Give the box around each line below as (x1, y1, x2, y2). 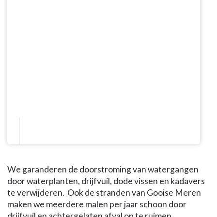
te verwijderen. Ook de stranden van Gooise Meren (7, 187, 201, 198)
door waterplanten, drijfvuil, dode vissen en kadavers (7, 176, 205, 186)
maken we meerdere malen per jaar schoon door (7, 199, 186, 210)
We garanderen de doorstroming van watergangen (7, 164, 199, 175)
